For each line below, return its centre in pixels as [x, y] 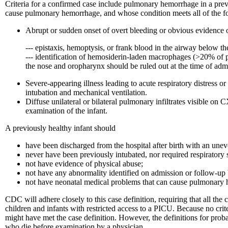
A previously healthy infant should [60, 128]
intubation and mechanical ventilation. [86, 92]
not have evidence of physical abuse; [84, 163]
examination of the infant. [66, 110]
